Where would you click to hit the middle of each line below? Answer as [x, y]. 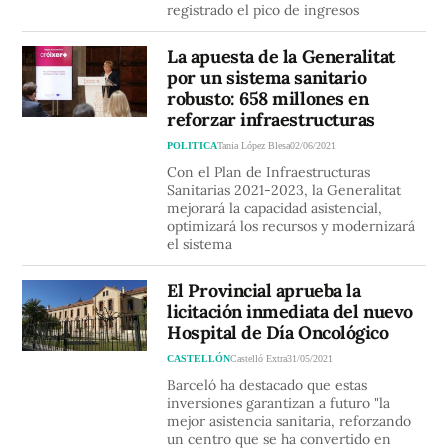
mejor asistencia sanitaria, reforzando [289, 421]
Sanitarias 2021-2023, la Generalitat [284, 190]
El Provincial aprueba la [264, 291]
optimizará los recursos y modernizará [291, 226]
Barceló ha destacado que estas [267, 385]
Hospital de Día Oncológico [278, 333]
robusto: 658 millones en [268, 99]
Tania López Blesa [254, 146]
